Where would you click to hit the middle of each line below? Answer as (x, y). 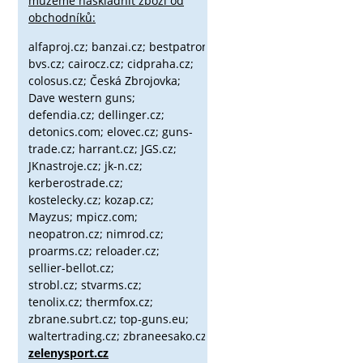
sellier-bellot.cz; (71, 268)
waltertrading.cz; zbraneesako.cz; (121, 336)
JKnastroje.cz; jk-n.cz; (85, 166)
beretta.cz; (263, 47)
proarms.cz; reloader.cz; (94, 251)
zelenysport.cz (68, 353)
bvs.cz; (48, 64)
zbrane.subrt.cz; (74, 319)
